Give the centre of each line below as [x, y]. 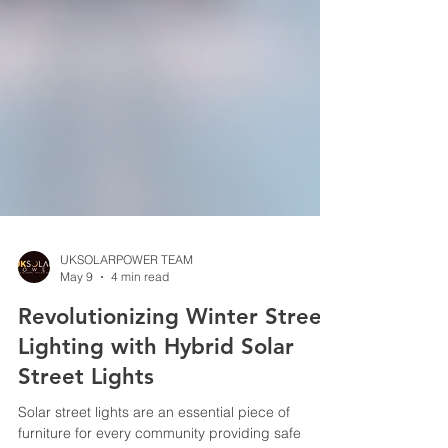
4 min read [140, 320]
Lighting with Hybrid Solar [156, 390]
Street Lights [86, 420]
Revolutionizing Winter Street [174, 360]
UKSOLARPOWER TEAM [126, 303]
